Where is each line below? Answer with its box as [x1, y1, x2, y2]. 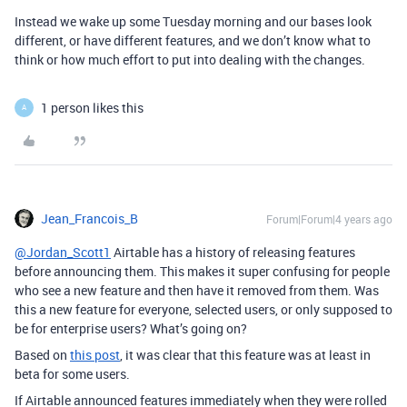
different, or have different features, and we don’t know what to [15, 31, 371, 49]
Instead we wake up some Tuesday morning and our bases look [15, 12, 372, 30]
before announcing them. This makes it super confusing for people [15, 262, 390, 280]
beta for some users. [15, 364, 130, 382]
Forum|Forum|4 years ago [266, 211, 392, 226]
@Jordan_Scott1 [15, 243, 111, 261]
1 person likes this [41, 98, 144, 116]
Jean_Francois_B [41, 209, 138, 227]
